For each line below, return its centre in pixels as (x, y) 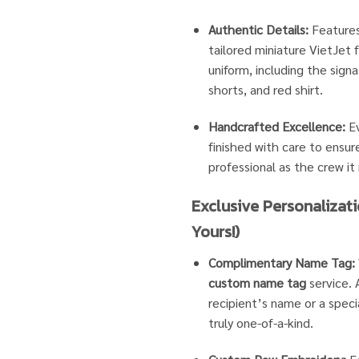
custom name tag (257, 282)
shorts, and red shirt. (265, 90)
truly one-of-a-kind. (260, 322)
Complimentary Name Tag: (281, 262)
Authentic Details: (258, 30)
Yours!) (216, 231)
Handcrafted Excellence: (276, 126)
